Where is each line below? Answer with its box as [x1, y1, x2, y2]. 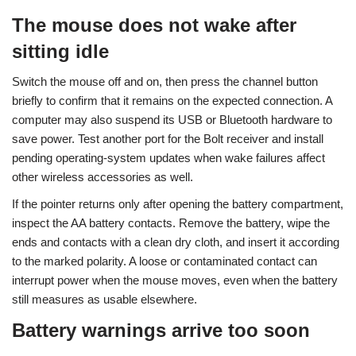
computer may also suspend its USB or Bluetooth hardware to [12, 113, 332, 126]
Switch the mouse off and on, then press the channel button [12, 75, 318, 88]
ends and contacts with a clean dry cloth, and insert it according [12, 235, 339, 249]
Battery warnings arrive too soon [12, 319, 310, 341]
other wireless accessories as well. [12, 170, 193, 184]
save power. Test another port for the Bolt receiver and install [12, 132, 323, 145]
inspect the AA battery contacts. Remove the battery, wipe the [12, 216, 330, 230]
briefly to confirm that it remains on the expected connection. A [12, 94, 332, 107]
